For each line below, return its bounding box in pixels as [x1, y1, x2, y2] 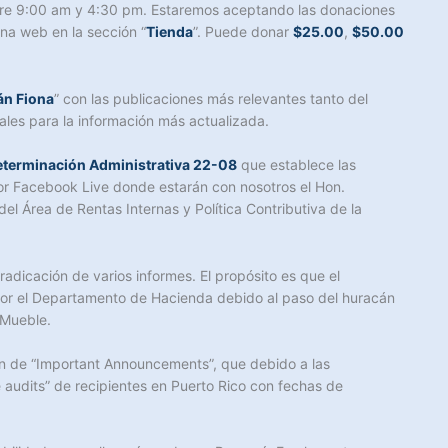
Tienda [146, 23, 193, 41]
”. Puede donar [193, 23, 293, 41]
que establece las [237, 156, 356, 174]
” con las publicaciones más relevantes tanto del [54, 89, 368, 107]
